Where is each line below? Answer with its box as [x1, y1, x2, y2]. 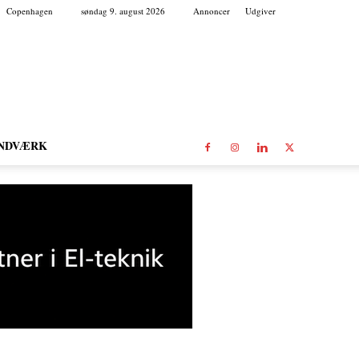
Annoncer [193, 5, 230, 17]
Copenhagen [6, 5, 53, 17]
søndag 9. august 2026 [81, 5, 165, 17]
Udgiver [245, 5, 276, 17]
